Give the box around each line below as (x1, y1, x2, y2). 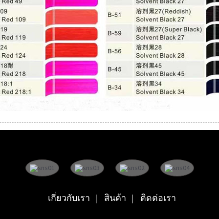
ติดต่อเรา (140, 192, 176, 203)
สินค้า (104, 192, 126, 203)
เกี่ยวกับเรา (48, 192, 90, 203)
